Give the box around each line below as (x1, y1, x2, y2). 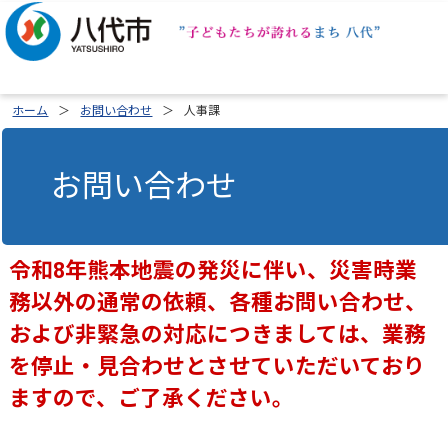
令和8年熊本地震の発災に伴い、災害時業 (9, 258, 418, 284)
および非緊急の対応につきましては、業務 (9, 322, 427, 348)
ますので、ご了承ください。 (9, 386, 295, 412)
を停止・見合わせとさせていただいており (9, 354, 426, 380)
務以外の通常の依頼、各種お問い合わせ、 (9, 290, 428, 316)
